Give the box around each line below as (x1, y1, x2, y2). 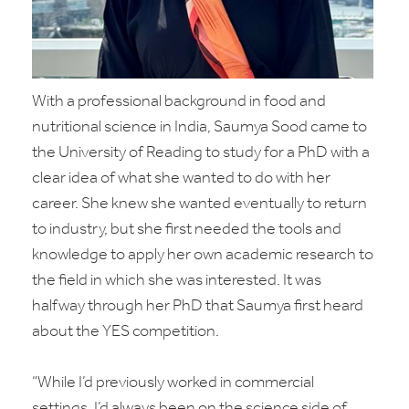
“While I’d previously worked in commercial (32, 374, 314, 392)
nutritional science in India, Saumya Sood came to (32, 119, 367, 136)
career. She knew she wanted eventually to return (32, 195, 367, 213)
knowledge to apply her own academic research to (32, 246, 373, 264)
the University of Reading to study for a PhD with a (32, 144, 370, 162)
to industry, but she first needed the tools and (32, 221, 341, 238)
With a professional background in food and (32, 93, 326, 110)
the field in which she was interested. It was (32, 272, 321, 289)
